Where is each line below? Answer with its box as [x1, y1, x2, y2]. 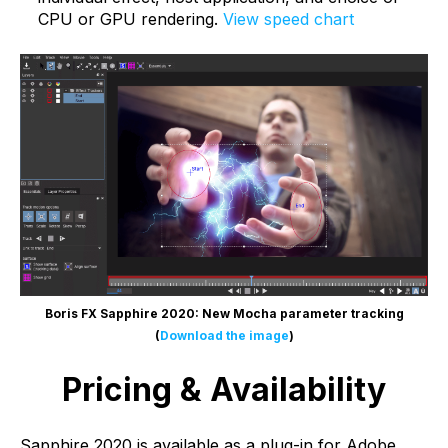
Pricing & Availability [62, 369, 386, 409]
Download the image [159, 328, 289, 344]
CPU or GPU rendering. [37, 9, 218, 30]
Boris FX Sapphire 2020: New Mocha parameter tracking [44, 306, 404, 322]
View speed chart [222, 9, 354, 30]
